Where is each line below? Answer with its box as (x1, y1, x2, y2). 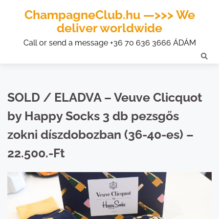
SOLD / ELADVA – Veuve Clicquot (7, 90, 202, 105)
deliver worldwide (57, 21, 162, 35)
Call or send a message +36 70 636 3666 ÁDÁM (23, 38, 196, 47)
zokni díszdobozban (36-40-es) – (7, 127, 194, 142)
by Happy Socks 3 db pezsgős (7, 109, 179, 123)
